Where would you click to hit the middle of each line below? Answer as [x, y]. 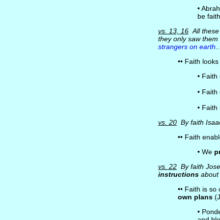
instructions [178, 174]
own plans [195, 197]
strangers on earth [187, 47]
